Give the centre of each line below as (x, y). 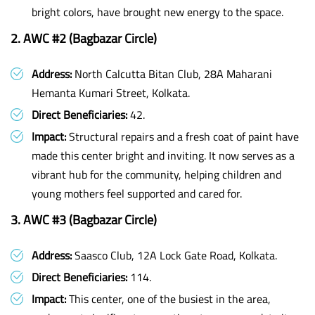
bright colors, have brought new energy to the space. (157, 12)
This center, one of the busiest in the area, (168, 299)
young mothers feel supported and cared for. (137, 193)
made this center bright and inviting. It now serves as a (163, 155)
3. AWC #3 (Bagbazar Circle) (84, 220)
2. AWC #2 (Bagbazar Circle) (84, 38)
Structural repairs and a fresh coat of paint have (182, 136)
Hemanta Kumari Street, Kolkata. (111, 93)
